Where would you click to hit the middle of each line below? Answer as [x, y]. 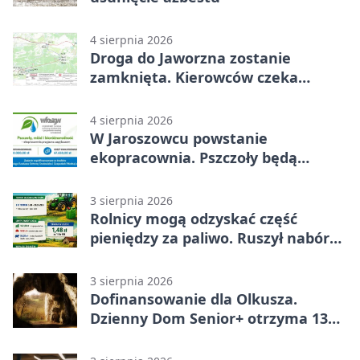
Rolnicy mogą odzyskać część [194, 219]
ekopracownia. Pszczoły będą [194, 158]
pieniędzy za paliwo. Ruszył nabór [210, 238]
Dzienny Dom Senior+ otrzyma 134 [213, 319]
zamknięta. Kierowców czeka [194, 78]
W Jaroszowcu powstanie [179, 139]
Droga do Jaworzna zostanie [190, 58]
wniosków [126, 258]
